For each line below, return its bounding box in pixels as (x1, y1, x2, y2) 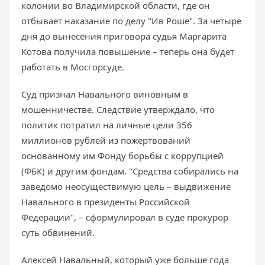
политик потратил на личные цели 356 (21, 119, 192, 131)
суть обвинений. (21, 227, 95, 238)
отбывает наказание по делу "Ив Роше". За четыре (21, 15, 241, 27)
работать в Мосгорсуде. (21, 61, 124, 73)
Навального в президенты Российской (21, 196, 190, 208)
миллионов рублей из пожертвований (21, 134, 190, 146)
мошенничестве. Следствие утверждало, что (21, 104, 215, 115)
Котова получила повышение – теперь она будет (21, 46, 234, 57)
